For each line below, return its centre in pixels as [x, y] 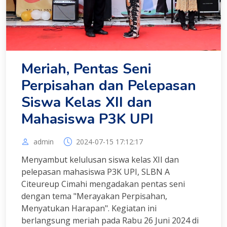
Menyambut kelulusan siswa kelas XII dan [100, 159]
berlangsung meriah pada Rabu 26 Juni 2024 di [110, 220]
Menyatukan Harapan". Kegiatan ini [89, 208]
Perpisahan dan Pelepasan [109, 85]
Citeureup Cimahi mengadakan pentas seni [103, 184]
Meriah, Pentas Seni [86, 69]
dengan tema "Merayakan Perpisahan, [94, 196]
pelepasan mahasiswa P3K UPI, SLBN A [96, 172]
